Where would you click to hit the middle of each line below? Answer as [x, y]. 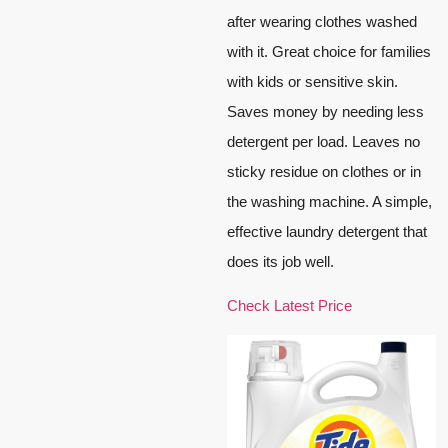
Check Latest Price [289, 306]
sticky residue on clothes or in [324, 171]
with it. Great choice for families [329, 51]
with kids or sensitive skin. [312, 81]
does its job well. [280, 261]
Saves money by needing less [325, 111]
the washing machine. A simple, [329, 201]
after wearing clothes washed [322, 21]
